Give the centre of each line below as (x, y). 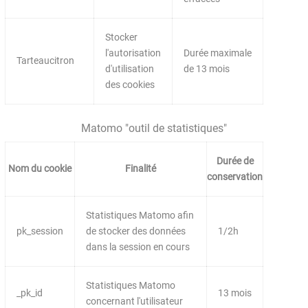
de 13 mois (207, 69)
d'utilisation (130, 69)
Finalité (141, 169)
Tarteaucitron (46, 60)
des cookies (130, 85)
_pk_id (30, 294)
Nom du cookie (40, 169)
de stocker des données (136, 232)
